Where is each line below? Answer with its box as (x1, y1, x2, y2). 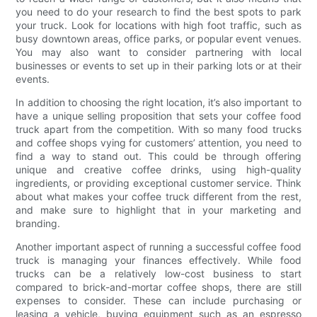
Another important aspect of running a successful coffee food (16, 240, 301, 253)
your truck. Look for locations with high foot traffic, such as (16, 18, 301, 31)
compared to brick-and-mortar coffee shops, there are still (16, 280, 301, 293)
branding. (16, 217, 61, 229)
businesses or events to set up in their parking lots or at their (16, 59, 301, 71)
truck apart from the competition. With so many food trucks (16, 122, 301, 135)
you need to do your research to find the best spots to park (16, 5, 301, 18)
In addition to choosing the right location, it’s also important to (16, 96, 301, 108)
